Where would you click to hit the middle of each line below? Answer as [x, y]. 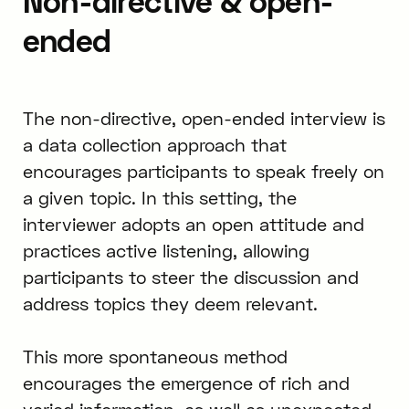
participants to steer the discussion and [190, 277]
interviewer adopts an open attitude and [193, 224]
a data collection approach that [154, 144]
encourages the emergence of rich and [186, 383]
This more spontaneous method [155, 356]
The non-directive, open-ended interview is [204, 118]
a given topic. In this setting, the [159, 197]
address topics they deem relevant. [170, 303]
